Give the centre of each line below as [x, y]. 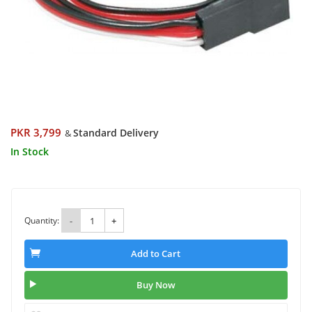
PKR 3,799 [36, 133]
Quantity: [41, 220]
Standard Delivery [116, 133]
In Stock [30, 151]
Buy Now [156, 285]
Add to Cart [156, 254]
